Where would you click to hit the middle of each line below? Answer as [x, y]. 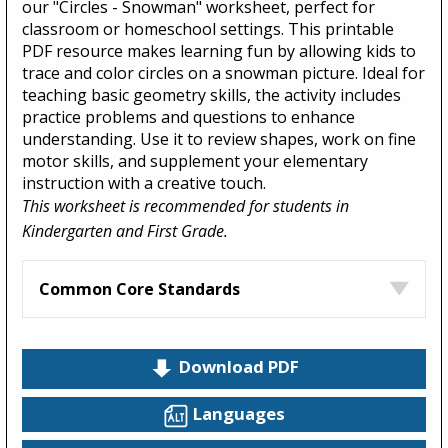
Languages [239, 413]
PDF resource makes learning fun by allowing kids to [219, 50]
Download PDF [239, 367]
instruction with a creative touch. [144, 182]
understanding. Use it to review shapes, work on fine [219, 138]
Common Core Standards [139, 288]
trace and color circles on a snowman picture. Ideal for [223, 72]
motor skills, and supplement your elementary [195, 160]
